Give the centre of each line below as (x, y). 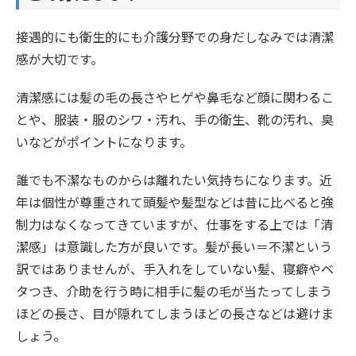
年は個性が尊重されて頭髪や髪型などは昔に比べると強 (175, 201)
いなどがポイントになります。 (104, 141)
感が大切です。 (60, 58)
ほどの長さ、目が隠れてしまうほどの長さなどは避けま (175, 313)
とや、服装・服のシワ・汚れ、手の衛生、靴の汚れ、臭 (175, 119)
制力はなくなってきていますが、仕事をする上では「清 (174, 224)
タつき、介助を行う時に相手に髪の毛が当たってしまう (174, 290)
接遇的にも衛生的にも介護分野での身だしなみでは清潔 (175, 36)
